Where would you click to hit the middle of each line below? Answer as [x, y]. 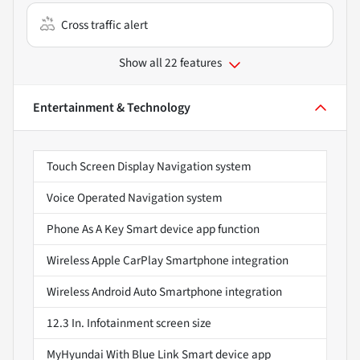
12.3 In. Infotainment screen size [129, 323]
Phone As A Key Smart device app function [153, 229]
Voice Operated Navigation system [135, 198]
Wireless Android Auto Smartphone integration [164, 292]
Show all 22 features [170, 63]
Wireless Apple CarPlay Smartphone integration [168, 261]
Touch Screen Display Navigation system [149, 167]
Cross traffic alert [104, 25]
